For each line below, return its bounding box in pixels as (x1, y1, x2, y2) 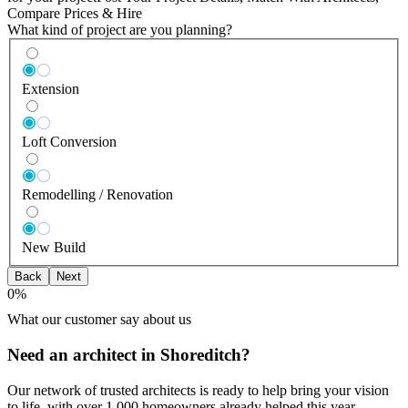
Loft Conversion (22, 134, 117, 150)
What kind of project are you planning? (7, 21, 232, 37)
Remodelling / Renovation (22, 187, 173, 203)
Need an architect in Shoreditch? (7, 345, 250, 364)
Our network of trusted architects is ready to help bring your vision (7, 382, 389, 398)
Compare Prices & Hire (7, 5, 142, 21)
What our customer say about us (7, 311, 191, 328)
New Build (22, 240, 86, 256)
